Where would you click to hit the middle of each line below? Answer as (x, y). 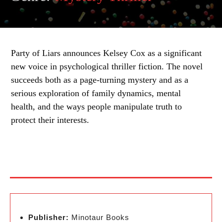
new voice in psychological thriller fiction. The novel (107, 66)
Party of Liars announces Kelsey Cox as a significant (106, 53)
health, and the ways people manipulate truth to (96, 107)
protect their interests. (50, 120)
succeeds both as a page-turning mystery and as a (100, 80)
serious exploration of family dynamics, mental (96, 93)
